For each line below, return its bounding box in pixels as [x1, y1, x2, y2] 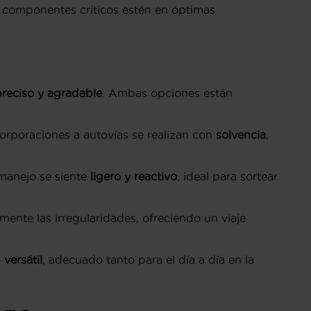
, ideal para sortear [177, 170, 278, 183]
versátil [4, 253, 42, 267]
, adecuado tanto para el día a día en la [42, 253, 254, 267]
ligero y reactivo [90, 170, 177, 183]
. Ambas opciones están [102, 87, 233, 100]
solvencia [216, 128, 266, 142]
